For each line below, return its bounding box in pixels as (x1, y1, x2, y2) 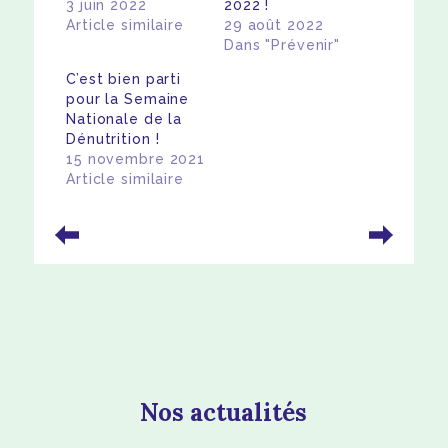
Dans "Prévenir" (223, 37, 341, 54)
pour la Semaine (66, 91, 190, 108)
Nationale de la (66, 111, 183, 128)
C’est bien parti (66, 71, 181, 88)
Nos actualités (140, 397, 308, 429)
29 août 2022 (223, 17, 324, 34)
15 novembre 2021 (66, 151, 205, 168)
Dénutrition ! (66, 131, 160, 148)
